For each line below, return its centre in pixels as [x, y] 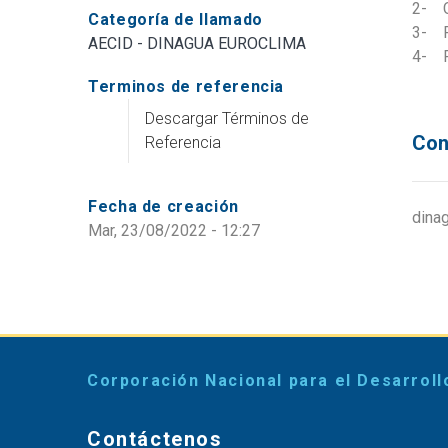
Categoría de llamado [175, 19]
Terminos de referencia [186, 86]
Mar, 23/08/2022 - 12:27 [174, 230]
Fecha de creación [163, 206]
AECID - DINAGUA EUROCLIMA [197, 43]
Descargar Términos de [227, 118]
